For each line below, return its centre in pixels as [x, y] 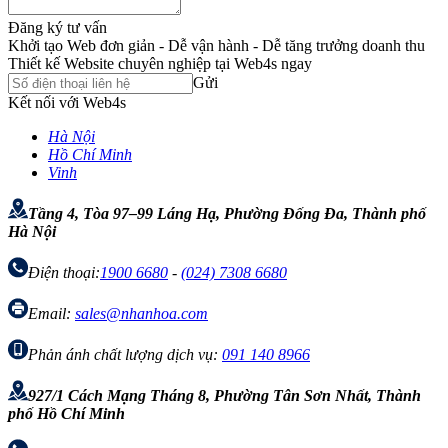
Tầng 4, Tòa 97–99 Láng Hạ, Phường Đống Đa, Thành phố [227, 213]
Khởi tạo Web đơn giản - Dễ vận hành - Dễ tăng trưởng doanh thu [216, 45]
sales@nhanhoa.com [141, 313]
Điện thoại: [64, 272]
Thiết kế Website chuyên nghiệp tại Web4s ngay [160, 63]
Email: [51, 313]
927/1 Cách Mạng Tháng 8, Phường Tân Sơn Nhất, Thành [224, 395]
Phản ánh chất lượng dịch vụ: [125, 354]
